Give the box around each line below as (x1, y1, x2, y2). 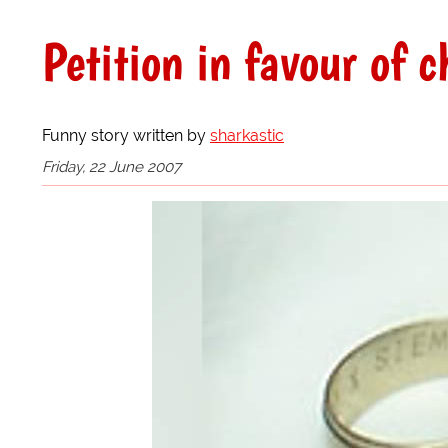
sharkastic (210, 125, 284, 145)
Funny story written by (42, 125, 210, 145)
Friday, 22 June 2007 (42, 157, 181, 176)
